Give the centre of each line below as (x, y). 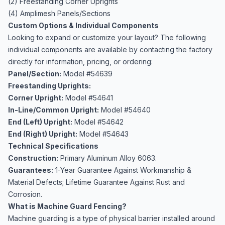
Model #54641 (88, 98)
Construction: (33, 158)
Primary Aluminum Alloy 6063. (107, 158)
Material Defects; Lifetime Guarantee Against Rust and (96, 182)
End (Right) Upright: (43, 134)
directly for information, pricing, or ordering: (80, 62)
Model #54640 (125, 110)
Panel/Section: (35, 74)
